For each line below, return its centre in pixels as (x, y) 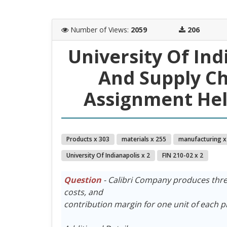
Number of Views (99, 29)
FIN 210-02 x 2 (182, 155)
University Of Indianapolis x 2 (108, 155)
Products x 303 (88, 139)
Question (82, 180)
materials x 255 (144, 139)
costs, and (83, 192)
